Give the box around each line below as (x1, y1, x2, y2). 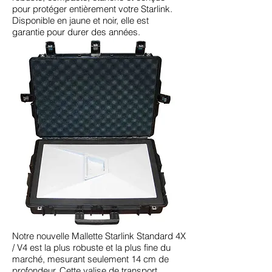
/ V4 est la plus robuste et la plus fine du (12, 241, 171, 253)
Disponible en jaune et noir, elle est (12, 14, 149, 26)
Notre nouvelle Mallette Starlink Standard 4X (12, 229, 186, 242)
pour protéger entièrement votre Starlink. (12, 2, 172, 15)
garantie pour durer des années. (12, 25, 140, 38)
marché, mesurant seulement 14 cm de (12, 253, 169, 265)
